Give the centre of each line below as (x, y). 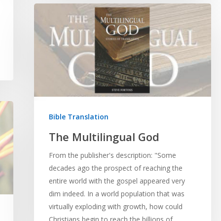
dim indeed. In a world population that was (116, 193)
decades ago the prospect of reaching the (115, 168)
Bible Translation (78, 116)
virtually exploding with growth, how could (115, 206)
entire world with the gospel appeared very (117, 181)
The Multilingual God (104, 136)
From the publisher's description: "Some (112, 155)
